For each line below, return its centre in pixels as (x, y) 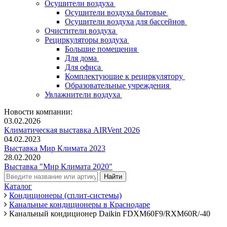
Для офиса (84, 67)
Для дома (82, 58)
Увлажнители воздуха (83, 94)
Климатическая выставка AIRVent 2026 (72, 130)
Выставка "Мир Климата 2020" (58, 166)
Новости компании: (38, 112)
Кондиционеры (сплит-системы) (65, 195)
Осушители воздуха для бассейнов (126, 22)
